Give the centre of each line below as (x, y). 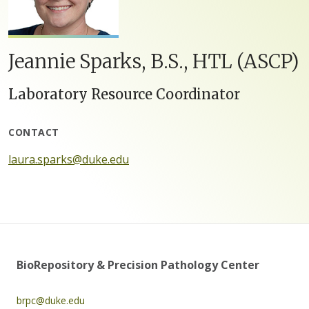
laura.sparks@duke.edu (69, 160)
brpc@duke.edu (51, 301)
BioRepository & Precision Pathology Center (138, 265)
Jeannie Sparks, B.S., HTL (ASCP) (154, 62)
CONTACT (34, 132)
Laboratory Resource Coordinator (124, 94)
